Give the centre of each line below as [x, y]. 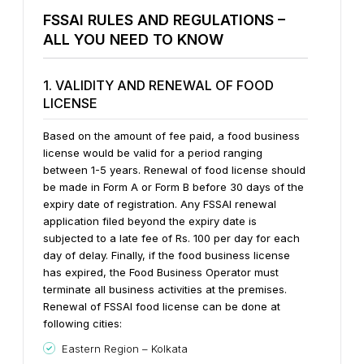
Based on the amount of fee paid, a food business [171, 135]
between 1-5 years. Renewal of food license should [174, 169]
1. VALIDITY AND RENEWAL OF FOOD [158, 85]
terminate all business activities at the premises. [165, 289]
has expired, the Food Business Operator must [161, 272]
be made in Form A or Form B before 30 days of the [173, 186]
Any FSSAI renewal [228, 204]
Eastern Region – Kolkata [125, 348]
